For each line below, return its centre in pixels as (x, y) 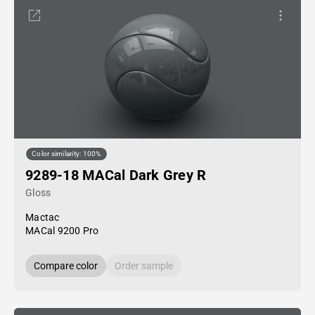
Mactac (43, 217)
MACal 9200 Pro (62, 231)
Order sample (144, 266)
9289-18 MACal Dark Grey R (116, 175)
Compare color (66, 266)
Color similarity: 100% (66, 154)
